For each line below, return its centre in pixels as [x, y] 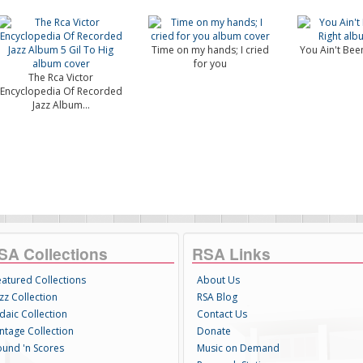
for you [211, 64]
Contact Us [222, 314]
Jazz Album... [61, 105]
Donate [214, 331]
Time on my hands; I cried [211, 50]
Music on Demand [238, 348]
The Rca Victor [61, 77]
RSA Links [231, 254]
